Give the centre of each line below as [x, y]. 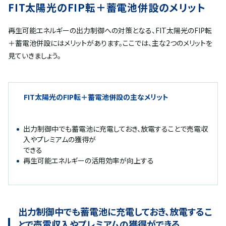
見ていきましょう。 [35, 56]
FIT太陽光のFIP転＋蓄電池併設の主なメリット [96, 97]
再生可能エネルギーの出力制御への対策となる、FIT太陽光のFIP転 [110, 31]
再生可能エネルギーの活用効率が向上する [89, 161]
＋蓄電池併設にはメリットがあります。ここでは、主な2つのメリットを [110, 43]
